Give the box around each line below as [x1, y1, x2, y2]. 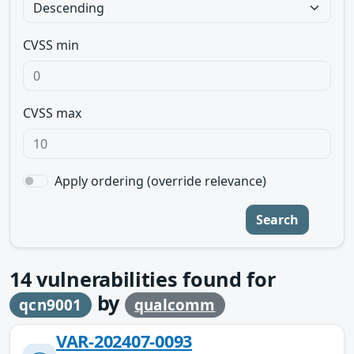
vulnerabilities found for [31, 265, 276, 292]
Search [256, 211, 299, 228]
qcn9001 [19, 295, 82, 315]
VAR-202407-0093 [56, 329, 193, 352]
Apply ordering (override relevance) [55, 172, 266, 190]
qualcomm [134, 295, 216, 315]
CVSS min [23, 36, 79, 54]
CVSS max [23, 104, 81, 122]
